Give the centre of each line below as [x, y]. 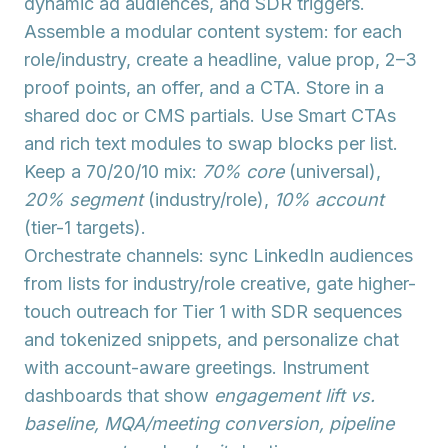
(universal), [332, 171]
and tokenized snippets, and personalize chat [211, 339]
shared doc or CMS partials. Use [161, 115]
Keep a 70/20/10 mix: [113, 171]
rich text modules [130, 143]
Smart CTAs [347, 115]
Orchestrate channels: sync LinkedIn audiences [218, 255]
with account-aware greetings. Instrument [196, 367]
